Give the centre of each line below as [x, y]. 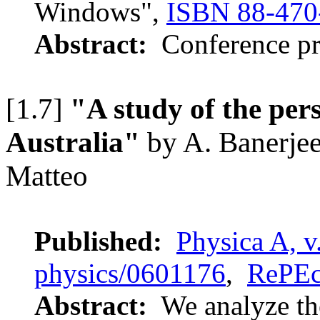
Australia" [73, 143]
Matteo [47, 176]
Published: [98, 241]
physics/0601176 [130, 274]
